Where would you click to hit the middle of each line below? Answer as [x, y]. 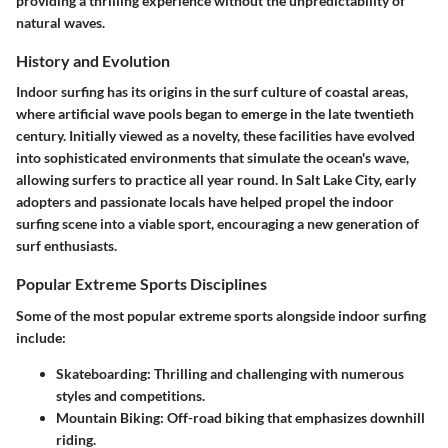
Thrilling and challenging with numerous [277, 373]
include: [41, 337]
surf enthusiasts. [66, 246]
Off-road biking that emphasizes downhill [294, 417]
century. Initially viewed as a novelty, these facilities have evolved [215, 136]
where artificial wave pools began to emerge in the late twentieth [215, 114]
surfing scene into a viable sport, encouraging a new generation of [217, 224]
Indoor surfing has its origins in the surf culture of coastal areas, [212, 92]
